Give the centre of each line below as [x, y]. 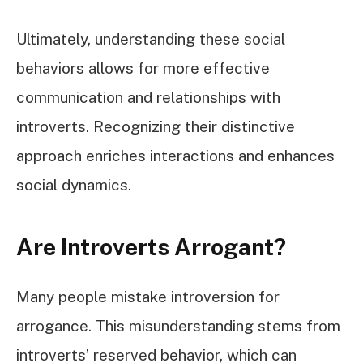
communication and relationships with [148, 97]
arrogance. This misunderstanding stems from [178, 325]
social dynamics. [74, 184]
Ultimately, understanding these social [151, 38]
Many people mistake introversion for [148, 296]
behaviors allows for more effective [143, 68]
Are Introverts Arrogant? [151, 247]
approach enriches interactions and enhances [175, 155]
